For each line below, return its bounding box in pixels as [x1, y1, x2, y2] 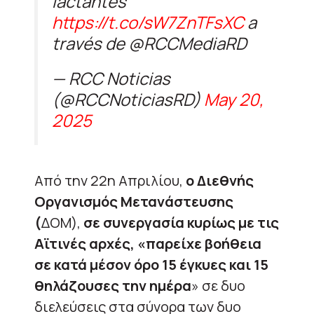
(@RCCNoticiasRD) [52, 87, 204, 111]
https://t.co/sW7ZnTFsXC [52, 10, 244, 34]
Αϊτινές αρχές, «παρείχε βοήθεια [34, 233, 261, 253]
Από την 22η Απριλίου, [34, 170, 186, 190]
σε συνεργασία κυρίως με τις [83, 212, 279, 232]
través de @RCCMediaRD [52, 31, 247, 55]
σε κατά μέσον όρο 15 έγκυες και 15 [34, 254, 268, 274]
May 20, [204, 87, 264, 111]
